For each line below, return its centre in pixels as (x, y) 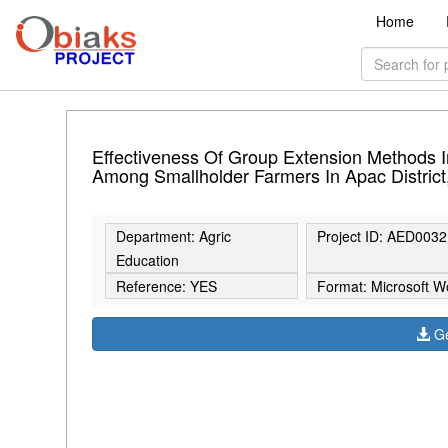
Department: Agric (173, 236)
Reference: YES (166, 286)
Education (147, 260)
